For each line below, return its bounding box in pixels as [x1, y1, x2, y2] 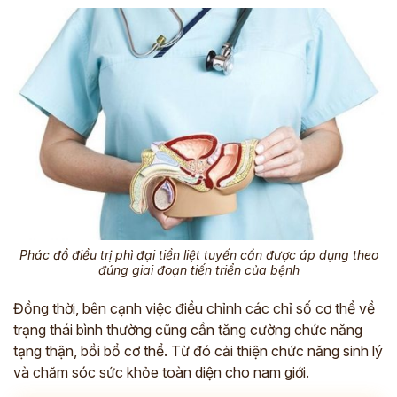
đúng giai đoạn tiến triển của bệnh [97, 261, 300, 277]
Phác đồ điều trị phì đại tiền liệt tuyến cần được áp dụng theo [19, 246, 378, 262]
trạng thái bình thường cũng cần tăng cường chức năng [13, 320, 362, 339]
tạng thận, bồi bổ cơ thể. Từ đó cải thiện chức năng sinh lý [13, 341, 383, 360]
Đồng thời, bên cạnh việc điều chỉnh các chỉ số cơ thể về [13, 299, 375, 317]
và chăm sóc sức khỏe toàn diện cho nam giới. [13, 362, 309, 381]
